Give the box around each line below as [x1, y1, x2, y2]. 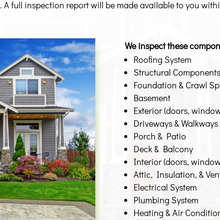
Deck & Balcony [133, 143, 193, 155]
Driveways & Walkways [133, 117, 218, 130]
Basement [133, 92, 170, 104]
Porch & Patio [133, 130, 186, 142]
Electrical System [133, 181, 197, 193]
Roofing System [133, 54, 192, 66]
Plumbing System [133, 194, 198, 206]
